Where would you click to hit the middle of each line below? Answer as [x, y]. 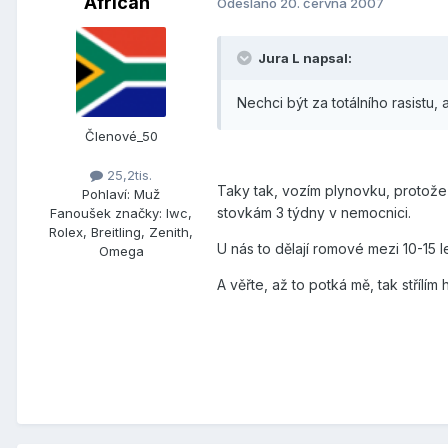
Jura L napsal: [305, 57]
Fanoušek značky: [106, 213]
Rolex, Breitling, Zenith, [121, 232]
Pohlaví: [106, 194]
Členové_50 [121, 135]
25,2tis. [127, 174]
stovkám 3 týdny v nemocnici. [314, 212]
